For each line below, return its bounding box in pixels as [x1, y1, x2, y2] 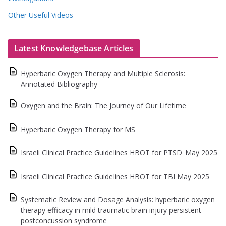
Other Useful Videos [8, 10, 73, 20]
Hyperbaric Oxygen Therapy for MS [21, 124, 135, 134]
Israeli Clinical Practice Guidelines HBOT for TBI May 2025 [21, 171, 209, 181]
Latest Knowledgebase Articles [14, 42, 134, 54]
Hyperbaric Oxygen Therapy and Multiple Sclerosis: [21, 68, 185, 78]
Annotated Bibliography [21, 79, 97, 89]
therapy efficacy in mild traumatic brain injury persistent [21, 205, 201, 215]
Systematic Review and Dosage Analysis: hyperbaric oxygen [21, 195, 215, 205]
